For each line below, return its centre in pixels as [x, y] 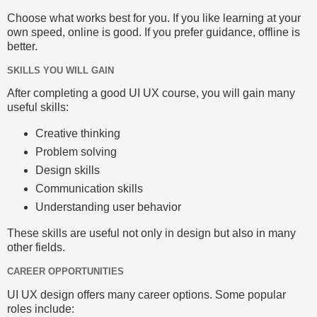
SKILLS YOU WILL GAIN [60, 70]
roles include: [41, 309]
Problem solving [76, 152]
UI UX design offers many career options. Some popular [146, 294]
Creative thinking [77, 134]
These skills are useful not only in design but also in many [151, 233]
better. [22, 46]
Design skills [67, 171]
